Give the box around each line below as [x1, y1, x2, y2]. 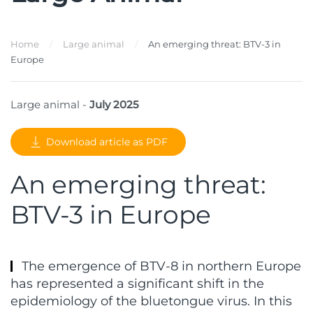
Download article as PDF [46, 136, 168, 149]
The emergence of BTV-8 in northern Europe [18, 259, 302, 275]
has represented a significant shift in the [10, 276, 264, 292]
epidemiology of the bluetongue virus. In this [10, 293, 292, 310]
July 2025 [89, 98, 139, 112]
